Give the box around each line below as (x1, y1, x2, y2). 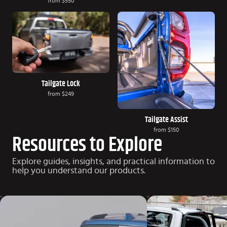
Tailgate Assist (144, 115, 188, 124)
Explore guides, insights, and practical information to (12, 157, 215, 166)
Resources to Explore (12, 134, 162, 155)
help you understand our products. (12, 166, 145, 175)
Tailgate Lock (42, 80, 80, 88)
